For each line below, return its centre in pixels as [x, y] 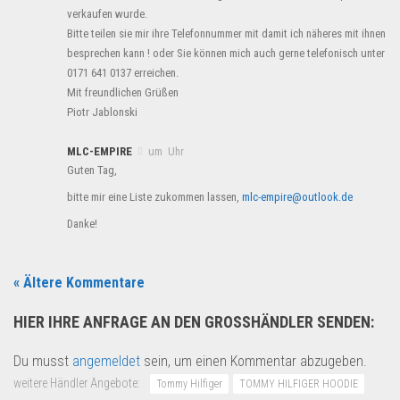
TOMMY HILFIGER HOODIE [299, 384]
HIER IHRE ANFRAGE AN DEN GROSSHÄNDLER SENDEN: [192, 322]
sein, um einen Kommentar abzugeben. [254, 362]
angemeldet [106, 362]
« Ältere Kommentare [79, 283]
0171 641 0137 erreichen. [123, 73]
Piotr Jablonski [102, 112]
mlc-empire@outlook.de [297, 197]
